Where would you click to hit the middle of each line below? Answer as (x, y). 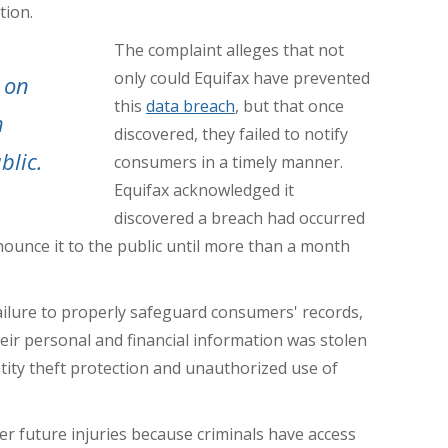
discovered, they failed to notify (231, 134)
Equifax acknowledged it (204, 190)
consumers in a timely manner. (228, 162)
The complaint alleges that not (229, 50)
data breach (190, 106)
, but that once (289, 106)
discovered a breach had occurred (239, 218)
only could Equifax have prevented (242, 78)
